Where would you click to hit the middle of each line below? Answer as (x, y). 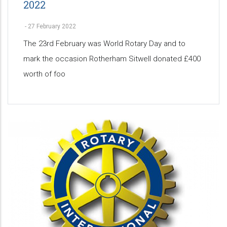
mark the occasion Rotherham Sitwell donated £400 (112, 59)
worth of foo (44, 74)
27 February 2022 (52, 27)
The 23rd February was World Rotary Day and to (104, 44)
